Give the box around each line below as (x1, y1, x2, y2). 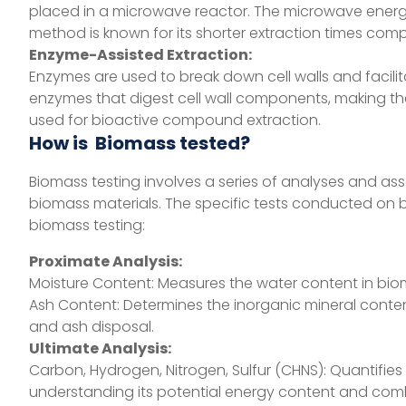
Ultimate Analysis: (29, 338, 171, 360)
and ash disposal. (29, 316, 154, 338)
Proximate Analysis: (29, 251, 182, 273)
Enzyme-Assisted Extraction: (29, 44, 252, 66)
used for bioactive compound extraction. (29, 110, 321, 131)
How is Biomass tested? (29, 130, 250, 157)
